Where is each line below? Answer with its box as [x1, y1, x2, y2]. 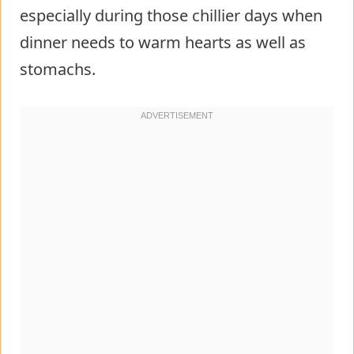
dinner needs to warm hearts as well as [20, 31, 306, 53]
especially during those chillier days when [20, 4, 322, 26]
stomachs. [20, 58, 96, 80]
